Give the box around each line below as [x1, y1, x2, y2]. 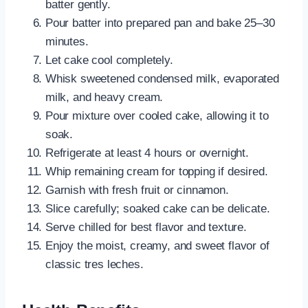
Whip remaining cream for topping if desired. [45, 165, 268, 179]
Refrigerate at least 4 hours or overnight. [45, 146, 249, 160]
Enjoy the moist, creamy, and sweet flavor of [45, 239, 269, 253]
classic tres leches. [45, 258, 144, 272]
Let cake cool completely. [45, 54, 173, 67]
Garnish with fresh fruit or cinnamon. [45, 184, 229, 197]
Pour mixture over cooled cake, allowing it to [45, 109, 269, 123]
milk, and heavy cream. [45, 91, 164, 104]
